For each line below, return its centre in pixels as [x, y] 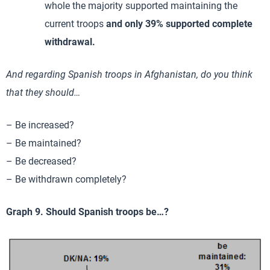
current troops [75, 24]
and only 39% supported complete [179, 24]
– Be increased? [40, 125]
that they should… [43, 93]
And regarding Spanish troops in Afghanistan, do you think [129, 75]
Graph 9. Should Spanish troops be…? [87, 212]
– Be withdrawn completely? [66, 180]
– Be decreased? [41, 162]
